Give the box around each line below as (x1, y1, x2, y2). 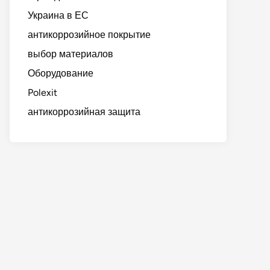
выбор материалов (28, 48, 113, 60)
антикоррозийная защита (28, 106, 140, 118)
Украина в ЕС (28, 10, 89, 21)
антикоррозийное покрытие (28, 29, 151, 40)
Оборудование (28, 67, 93, 79)
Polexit (28, 87, 57, 98)
